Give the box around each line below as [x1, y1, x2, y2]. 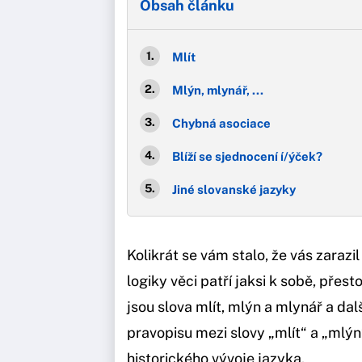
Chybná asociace [172, 116, 271, 130]
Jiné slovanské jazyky [172, 182, 296, 196]
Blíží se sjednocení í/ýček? [172, 149, 322, 163]
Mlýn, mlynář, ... [172, 82, 263, 97]
